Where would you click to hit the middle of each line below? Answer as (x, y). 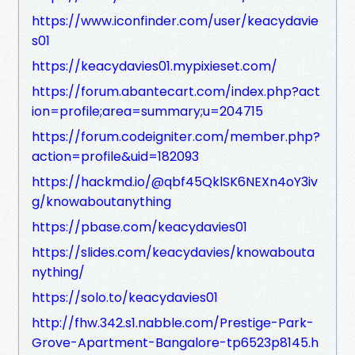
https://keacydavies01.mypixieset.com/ (155, 66)
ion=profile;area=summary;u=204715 (147, 111)
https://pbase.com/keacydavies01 (139, 227)
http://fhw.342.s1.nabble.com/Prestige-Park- (173, 323)
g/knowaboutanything (101, 201)
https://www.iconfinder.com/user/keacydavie (175, 21)
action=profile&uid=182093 (115, 156)
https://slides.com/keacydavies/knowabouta (173, 252)
